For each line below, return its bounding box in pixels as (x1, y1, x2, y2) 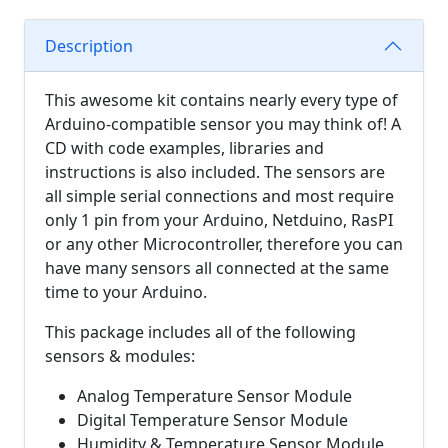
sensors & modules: (45, 345, 195, 367)
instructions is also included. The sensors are (45, 161, 385, 183)
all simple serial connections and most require (45, 185, 394, 207)
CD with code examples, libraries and (45, 137, 324, 159)
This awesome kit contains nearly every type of (45, 89, 398, 111)
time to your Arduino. (45, 281, 211, 303)
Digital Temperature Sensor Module (77, 409, 348, 431)
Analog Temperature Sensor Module (77, 385, 352, 407)
